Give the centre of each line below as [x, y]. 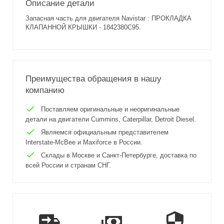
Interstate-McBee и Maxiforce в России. [84, 142]
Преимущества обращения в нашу [93, 79]
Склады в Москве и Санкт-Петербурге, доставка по [118, 155]
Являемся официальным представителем [104, 132]
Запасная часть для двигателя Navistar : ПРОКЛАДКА [108, 18]
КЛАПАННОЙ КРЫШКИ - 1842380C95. [83, 27]
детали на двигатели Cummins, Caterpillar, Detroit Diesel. [111, 119]
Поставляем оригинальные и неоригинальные [109, 109]
